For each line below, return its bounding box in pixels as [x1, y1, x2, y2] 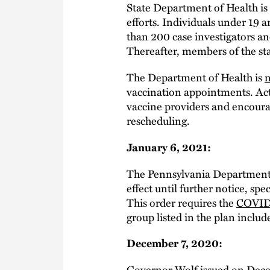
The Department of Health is [127, 68, 265, 85]
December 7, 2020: [127, 235, 222, 251]
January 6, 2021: [127, 139, 211, 155]
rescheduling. [127, 111, 190, 128]
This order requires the [127, 193, 236, 210]
